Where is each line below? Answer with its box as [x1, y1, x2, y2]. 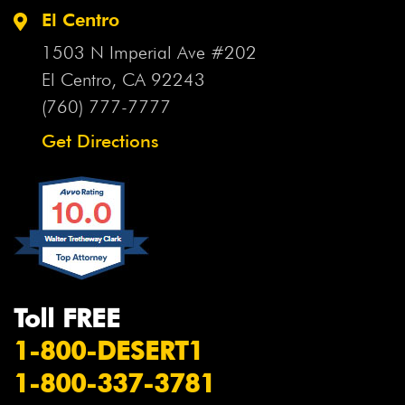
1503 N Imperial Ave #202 [42, 41, 257, 63]
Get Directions [42, 129, 159, 152]
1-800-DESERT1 [14, 334, 203, 366]
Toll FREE [14, 302, 120, 334]
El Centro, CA [42, 68, 151, 90]
